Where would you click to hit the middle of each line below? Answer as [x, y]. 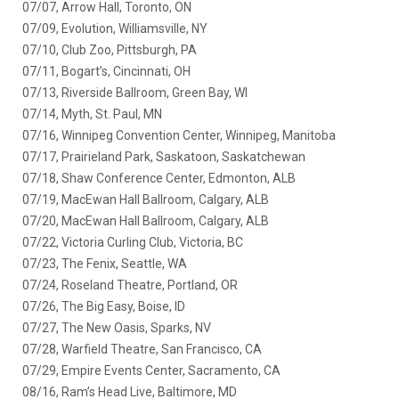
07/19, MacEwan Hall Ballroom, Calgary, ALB [146, 199]
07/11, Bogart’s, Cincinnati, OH [106, 71]
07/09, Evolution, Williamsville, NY [115, 28]
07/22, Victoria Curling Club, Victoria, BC [133, 242]
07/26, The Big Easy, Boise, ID [104, 306]
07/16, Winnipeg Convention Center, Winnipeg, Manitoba [179, 135]
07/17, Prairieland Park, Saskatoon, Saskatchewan [164, 157]
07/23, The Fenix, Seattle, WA [105, 264]
